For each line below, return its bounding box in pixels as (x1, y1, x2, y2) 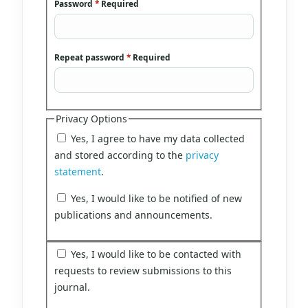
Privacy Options (56, 112, 128, 126)
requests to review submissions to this (54, 264, 232, 278)
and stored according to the (54, 148, 186, 162)
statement (54, 164, 102, 178)
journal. (54, 280, 91, 294)
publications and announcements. (54, 208, 213, 222)
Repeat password (54, 51, 127, 63)
